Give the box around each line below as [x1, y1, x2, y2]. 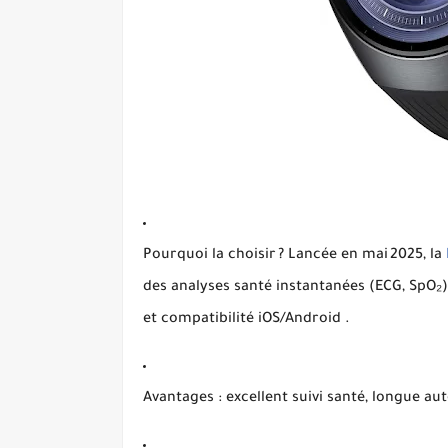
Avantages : [143, 391, 222, 407]
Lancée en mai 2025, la [284, 248, 446, 264]
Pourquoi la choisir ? [143, 248, 284, 264]
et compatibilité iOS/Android [143, 312, 341, 328]
